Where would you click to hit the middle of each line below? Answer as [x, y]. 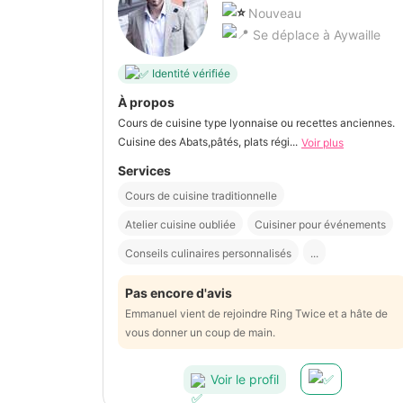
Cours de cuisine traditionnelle [201, 196]
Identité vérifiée [191, 74]
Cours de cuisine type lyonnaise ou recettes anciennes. [256, 122]
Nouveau [275, 13]
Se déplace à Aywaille [315, 34]
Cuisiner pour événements [320, 225]
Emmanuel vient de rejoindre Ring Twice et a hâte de [256, 314]
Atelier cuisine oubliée [180, 225]
